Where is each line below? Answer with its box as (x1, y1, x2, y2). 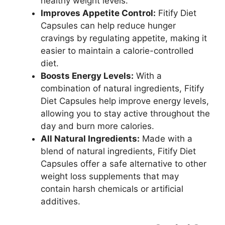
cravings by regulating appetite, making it (41, 33, 207, 44)
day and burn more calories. (41, 121, 154, 132)
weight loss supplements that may (41, 171, 179, 182)
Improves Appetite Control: (41, 8, 156, 19)
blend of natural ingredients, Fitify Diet (41, 146, 196, 157)
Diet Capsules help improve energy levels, (41, 96, 209, 106)
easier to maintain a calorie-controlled (41, 46, 194, 56)
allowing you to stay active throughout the (41, 108, 210, 119)
